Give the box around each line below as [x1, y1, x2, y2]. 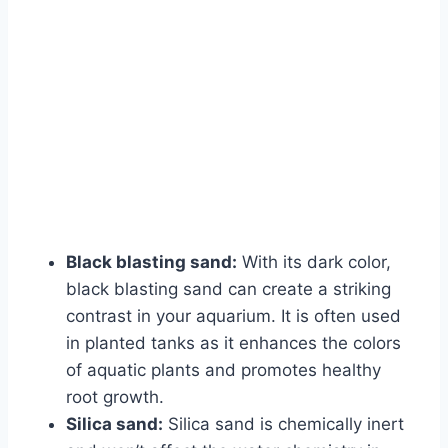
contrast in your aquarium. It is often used [66, 306, 401, 327]
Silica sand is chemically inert [163, 414, 404, 435]
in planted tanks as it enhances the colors [66, 333, 401, 354]
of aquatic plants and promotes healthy [66, 360, 381, 381]
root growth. [66, 387, 164, 408]
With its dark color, [237, 252, 391, 273]
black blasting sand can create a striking [66, 279, 391, 300]
